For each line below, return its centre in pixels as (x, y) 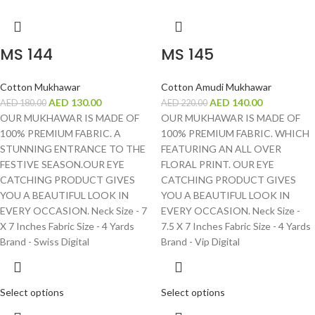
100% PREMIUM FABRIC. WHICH (235, 134)
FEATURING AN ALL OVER (221, 149)
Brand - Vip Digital (200, 242)
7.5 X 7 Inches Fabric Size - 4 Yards (236, 226)
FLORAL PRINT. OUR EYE (218, 165)
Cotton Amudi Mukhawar (216, 87)
